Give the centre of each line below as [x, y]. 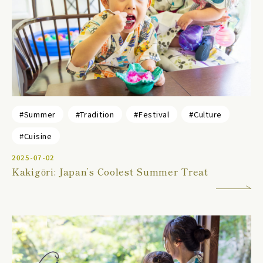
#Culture [205, 114]
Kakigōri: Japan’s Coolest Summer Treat [110, 171]
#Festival [152, 114]
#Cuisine [36, 136]
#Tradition [95, 114]
